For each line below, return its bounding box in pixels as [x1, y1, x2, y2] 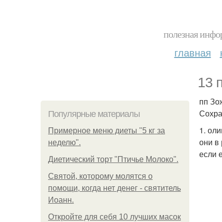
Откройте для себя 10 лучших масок [48, 213, 181, 221]
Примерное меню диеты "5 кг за [48, 126, 165, 135]
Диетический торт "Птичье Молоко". [48, 155, 178, 164]
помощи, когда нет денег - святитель [48, 184, 181, 192]
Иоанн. [48, 196, 74, 204]
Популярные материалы [48, 109, 140, 119]
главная [174, 45, 211, 59]
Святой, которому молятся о [48, 172, 153, 180]
